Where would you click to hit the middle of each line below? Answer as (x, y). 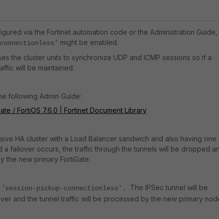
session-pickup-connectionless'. (67, 188)
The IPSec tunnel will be (169, 187)
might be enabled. (88, 42)
